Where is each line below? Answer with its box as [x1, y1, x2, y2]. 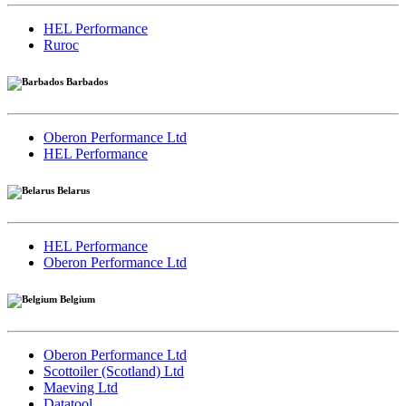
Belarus [54, 185, 90, 197]
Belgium [57, 294, 95, 305]
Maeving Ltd [43, 380, 118, 395]
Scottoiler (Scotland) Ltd [43, 363, 184, 379]
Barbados [63, 76, 108, 88]
